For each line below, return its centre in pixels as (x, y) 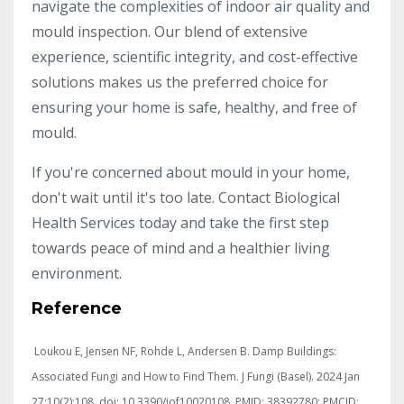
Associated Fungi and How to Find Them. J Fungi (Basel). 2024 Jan (196, 376)
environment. (77, 273)
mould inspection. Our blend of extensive (170, 31)
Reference (77, 308)
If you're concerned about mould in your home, (191, 172)
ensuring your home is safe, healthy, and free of (194, 107)
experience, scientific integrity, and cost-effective (195, 56)
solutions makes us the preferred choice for (180, 82)
